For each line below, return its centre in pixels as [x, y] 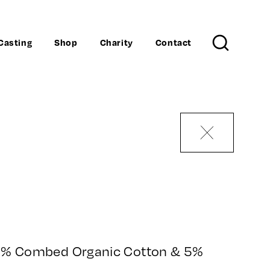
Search [167, 168]
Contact [173, 42]
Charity [116, 42]
